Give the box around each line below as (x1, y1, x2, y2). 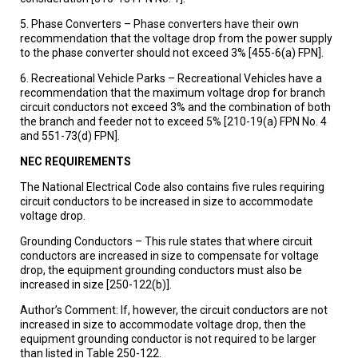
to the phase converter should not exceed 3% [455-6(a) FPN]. (20, 46, 324, 59)
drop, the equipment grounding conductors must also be (20, 263, 302, 276)
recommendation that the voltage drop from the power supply (20, 31, 332, 45)
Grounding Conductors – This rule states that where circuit (20, 234, 312, 248)
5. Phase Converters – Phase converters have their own (20, 17, 299, 30)
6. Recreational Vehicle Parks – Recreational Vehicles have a (20, 71, 322, 85)
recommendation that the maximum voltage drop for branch (20, 86, 325, 99)
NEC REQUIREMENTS (20, 154, 131, 168)
